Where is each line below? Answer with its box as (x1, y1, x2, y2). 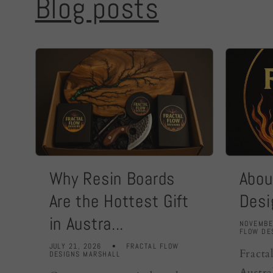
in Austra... (49, 213, 124, 235)
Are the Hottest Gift (49, 190, 189, 213)
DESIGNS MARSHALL (49, 249, 121, 258)
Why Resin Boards (49, 168, 175, 190)
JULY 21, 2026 (49, 241, 102, 250)
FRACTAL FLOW (126, 241, 179, 250)
